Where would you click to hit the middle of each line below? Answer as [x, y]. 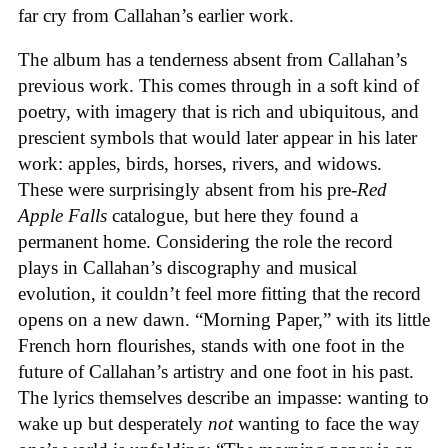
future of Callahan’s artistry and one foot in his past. [216, 372]
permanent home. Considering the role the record [205, 242]
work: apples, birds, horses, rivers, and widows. [200, 164]
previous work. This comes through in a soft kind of [218, 86]
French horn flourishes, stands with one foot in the [211, 346]
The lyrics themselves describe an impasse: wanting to [223, 398]
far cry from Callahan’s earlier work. [156, 15]
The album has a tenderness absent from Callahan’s [212, 60]
